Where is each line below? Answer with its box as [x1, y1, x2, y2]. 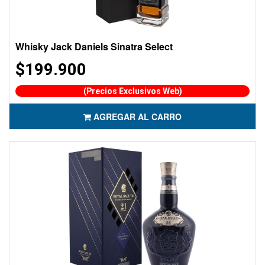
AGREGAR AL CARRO [93, 111, 182, 122]
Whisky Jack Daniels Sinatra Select [15, 40, 173, 53]
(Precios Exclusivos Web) [83, 86, 182, 96]
